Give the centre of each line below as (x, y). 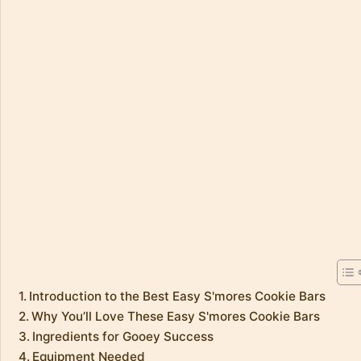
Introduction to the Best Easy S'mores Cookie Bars (178, 296)
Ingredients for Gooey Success (123, 336)
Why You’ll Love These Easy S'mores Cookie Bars (176, 316)
